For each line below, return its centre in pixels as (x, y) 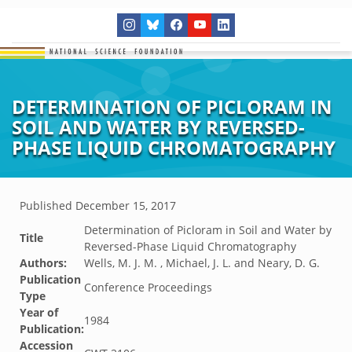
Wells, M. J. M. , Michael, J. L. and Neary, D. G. (202, 263)
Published (48, 205)
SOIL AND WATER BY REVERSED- (158, 127)
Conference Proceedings (148, 287)
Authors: (43, 263)
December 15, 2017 (126, 205)
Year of (39, 312)
